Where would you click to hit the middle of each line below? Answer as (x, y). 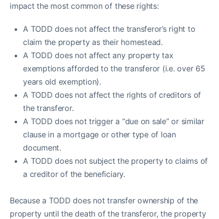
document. (42, 148)
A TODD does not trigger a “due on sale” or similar (114, 121)
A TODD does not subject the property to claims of (116, 161)
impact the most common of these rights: (84, 6)
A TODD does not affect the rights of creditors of (112, 95)
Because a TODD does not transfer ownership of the (104, 200)
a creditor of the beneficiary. (74, 174)
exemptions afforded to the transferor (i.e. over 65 (114, 68)
